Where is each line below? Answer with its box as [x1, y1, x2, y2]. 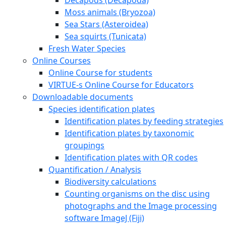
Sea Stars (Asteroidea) [65, 18, 148, 30]
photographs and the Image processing [65, 200, 217, 211]
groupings [65, 139, 104, 151]
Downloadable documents [32, 91, 133, 102]
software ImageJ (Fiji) [65, 212, 144, 223]
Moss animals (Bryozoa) [65, 6, 155, 18]
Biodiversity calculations [65, 176, 156, 187]
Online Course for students [48, 67, 152, 78]
